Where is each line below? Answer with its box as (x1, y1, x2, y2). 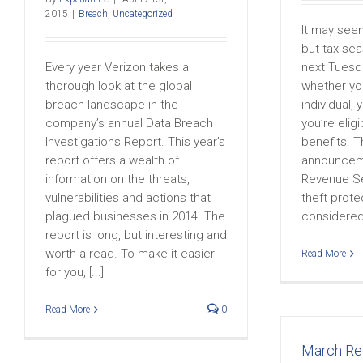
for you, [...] (45, 265, 104, 280)
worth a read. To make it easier (45, 246, 215, 261)
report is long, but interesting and (45, 228, 227, 242)
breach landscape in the (45, 97, 178, 112)
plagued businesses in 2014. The (45, 209, 225, 224)
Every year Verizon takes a (45, 60, 189, 75)
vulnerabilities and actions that (45, 190, 211, 205)
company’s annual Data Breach (45, 116, 213, 130)
